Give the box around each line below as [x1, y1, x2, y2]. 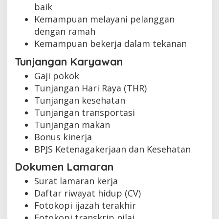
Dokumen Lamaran [15, 160, 113, 174]
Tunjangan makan [34, 118, 110, 131]
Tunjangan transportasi [34, 106, 135, 118]
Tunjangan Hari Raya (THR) [34, 82, 147, 94]
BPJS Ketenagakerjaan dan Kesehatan [34, 143, 191, 155]
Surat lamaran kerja [34, 175, 118, 187]
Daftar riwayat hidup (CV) [34, 187, 141, 199]
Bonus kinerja [34, 131, 92, 143]
